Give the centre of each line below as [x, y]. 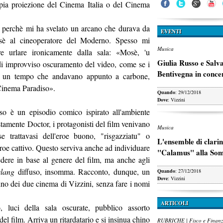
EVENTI [171, 31]
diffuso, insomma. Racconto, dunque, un [82, 171]
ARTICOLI [174, 203]
